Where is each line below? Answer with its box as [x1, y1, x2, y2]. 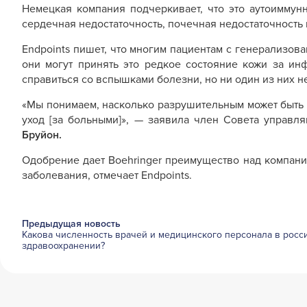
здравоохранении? [22, 240, 105, 251]
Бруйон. [22, 128, 62, 142]
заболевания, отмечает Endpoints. [22, 169, 192, 182]
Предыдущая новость [22, 218, 121, 230]
